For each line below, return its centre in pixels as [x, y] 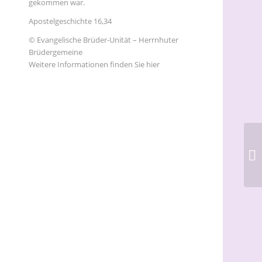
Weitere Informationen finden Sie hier [94, 65]
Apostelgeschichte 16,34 [70, 21]
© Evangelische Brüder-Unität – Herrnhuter [103, 40]
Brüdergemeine [55, 52]
